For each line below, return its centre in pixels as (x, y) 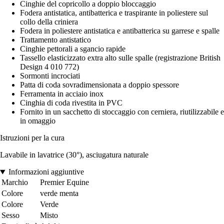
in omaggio (38, 121)
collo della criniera (49, 22)
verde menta (59, 193)
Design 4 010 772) (49, 67)
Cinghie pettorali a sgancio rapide (73, 49)
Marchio (15, 182)
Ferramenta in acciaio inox (62, 94)
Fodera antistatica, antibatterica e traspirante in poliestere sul (114, 13)
